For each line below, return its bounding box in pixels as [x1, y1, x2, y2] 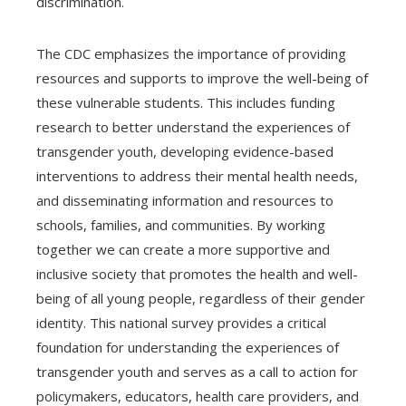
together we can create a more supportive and [36, 239, 330, 258]
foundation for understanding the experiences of [36, 337, 339, 356]
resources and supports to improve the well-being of [36, 68, 368, 87]
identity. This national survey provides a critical [36, 313, 326, 332]
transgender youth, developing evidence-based [36, 141, 333, 160]
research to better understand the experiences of [36, 117, 350, 136]
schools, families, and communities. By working [36, 215, 325, 234]
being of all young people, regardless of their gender [36, 288, 365, 307]
